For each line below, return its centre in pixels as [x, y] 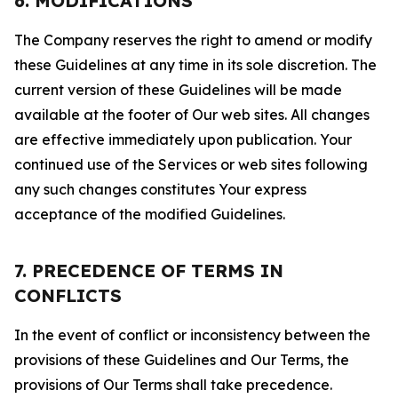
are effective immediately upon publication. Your [183, 139]
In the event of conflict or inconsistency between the [192, 335]
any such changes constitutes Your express [160, 189]
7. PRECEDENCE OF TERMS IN [149, 271]
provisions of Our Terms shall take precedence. [173, 385]
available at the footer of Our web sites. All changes [192, 115]
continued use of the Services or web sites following [191, 164]
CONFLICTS [68, 295]
